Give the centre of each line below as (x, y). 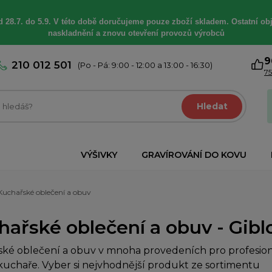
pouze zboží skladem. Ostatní (203, 22)
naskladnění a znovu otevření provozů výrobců (136, 33)
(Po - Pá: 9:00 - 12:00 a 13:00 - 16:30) (145, 65)
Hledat (212, 106)
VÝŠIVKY (99, 155)
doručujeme (122, 22)
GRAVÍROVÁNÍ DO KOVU (194, 155)
